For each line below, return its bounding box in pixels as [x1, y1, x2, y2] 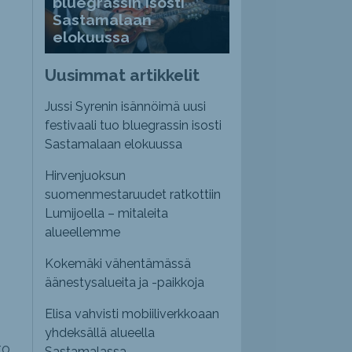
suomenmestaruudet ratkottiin [45, 187, 222, 203]
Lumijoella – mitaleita [45, 206, 169, 222]
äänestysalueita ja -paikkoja [45, 275, 205, 291]
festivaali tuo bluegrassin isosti [45, 118, 222, 134]
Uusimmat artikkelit [45, 65, 200, 86]
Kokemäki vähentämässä [45, 256, 192, 272]
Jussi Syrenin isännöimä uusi [45, 99, 207, 115]
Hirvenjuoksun [45, 168, 126, 184]
